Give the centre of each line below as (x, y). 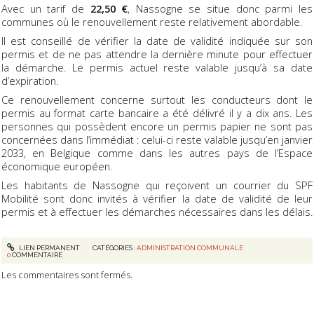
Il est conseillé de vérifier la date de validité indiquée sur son (157, 41)
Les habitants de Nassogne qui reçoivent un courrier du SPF (157, 185)
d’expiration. (30, 81)
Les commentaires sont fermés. (67, 275)
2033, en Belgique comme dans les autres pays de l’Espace (157, 153)
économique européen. (57, 166)
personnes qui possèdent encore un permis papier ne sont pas (157, 127)
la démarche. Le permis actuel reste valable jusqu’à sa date (157, 68)
